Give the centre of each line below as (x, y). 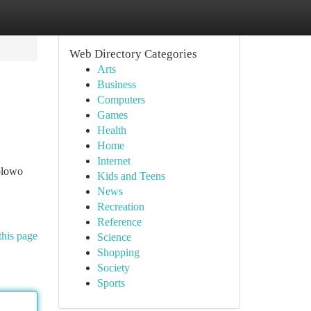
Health (111, 130)
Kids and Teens (131, 176)
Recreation (120, 207)
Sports (111, 283)
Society (113, 268)
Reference (119, 222)
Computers (121, 100)
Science (114, 237)
